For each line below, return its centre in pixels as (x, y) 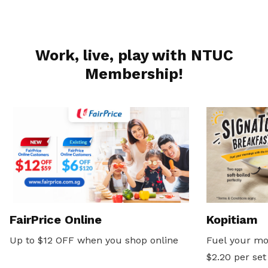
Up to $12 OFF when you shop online (94, 240)
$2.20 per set (236, 257)
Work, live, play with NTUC (134, 55)
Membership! (134, 74)
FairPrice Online (56, 219)
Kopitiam (232, 219)
